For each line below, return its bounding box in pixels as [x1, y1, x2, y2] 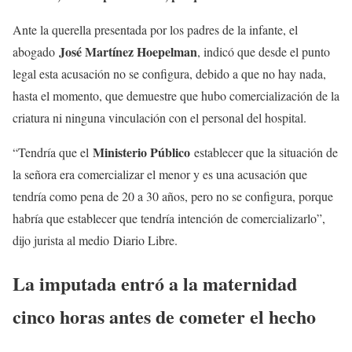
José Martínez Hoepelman [59, 42, 197, 60]
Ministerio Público [93, 143, 190, 161]
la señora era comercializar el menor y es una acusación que [13, 166, 307, 182]
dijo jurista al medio [13, 232, 109, 248]
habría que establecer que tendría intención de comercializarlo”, [13, 210, 325, 226]
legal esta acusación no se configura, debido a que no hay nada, [13, 65, 326, 82]
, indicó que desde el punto [197, 43, 330, 60]
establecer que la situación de [190, 144, 338, 160]
